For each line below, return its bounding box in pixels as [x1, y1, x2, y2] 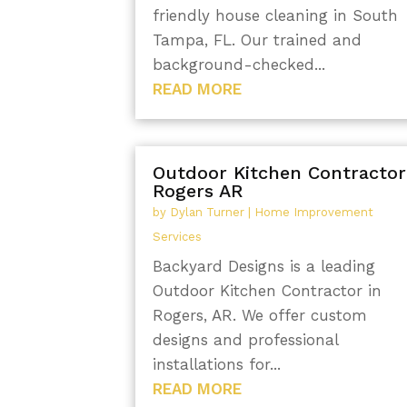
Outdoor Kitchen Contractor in [153, 281, 382, 300]
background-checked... [153, 55, 326, 74]
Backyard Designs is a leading [153, 256, 376, 275]
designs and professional [153, 330, 339, 349]
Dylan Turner [170, 204, 245, 219]
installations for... [153, 354, 282, 373]
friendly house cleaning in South [153, 6, 399, 25]
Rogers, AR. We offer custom [153, 305, 368, 324]
